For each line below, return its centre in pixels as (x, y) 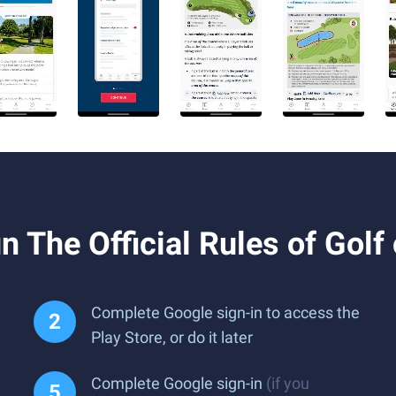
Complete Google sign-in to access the (225, 312)
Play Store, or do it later (172, 337)
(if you (288, 383)
